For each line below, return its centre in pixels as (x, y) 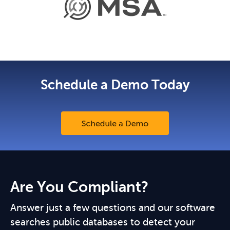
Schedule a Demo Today (115, 85)
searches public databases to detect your (103, 222)
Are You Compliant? (79, 187)
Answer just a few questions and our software (113, 208)
